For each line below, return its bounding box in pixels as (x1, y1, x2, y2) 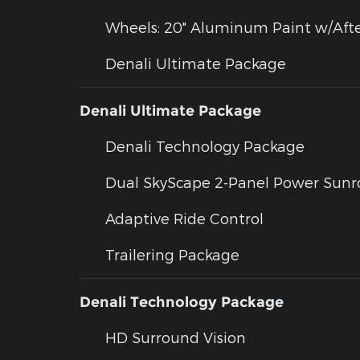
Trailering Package (105, 246, 239, 264)
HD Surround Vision (105, 329, 246, 346)
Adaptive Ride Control (105, 210, 264, 227)
